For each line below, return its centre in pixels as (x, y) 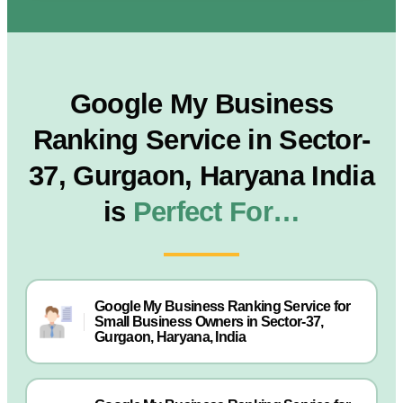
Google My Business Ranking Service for (223, 306)
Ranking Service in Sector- (201, 140)
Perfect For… (216, 212)
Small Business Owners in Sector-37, (209, 322)
